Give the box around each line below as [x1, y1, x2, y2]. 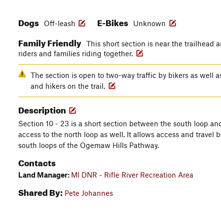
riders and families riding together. [18, 49, 135, 58]
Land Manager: [18, 170, 71, 179]
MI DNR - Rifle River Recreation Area [71, 170, 193, 179]
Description [18, 102, 68, 115]
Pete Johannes [65, 188, 113, 197]
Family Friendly [18, 35, 83, 48]
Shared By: [18, 184, 63, 198]
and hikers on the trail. [31, 81, 107, 90]
